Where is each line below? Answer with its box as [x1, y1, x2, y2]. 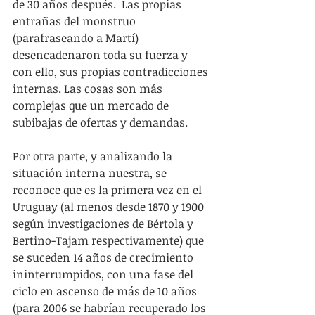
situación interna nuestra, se [13, 165, 169, 181]
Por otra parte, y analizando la [13, 148, 175, 164]
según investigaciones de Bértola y [13, 215, 196, 231]
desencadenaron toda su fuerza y [13, 46, 191, 63]
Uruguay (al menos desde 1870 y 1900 [13, 198, 207, 214]
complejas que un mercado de [13, 97, 172, 113]
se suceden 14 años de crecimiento [13, 249, 196, 265]
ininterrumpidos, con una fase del [13, 266, 196, 282]
